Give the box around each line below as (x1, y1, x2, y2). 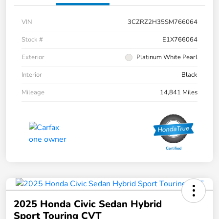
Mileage (22, 88, 44, 97)
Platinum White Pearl (136, 53, 197, 62)
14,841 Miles (160, 88, 197, 97)
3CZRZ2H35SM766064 (128, 18, 197, 27)
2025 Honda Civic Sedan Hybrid (14, 197, 162, 211)
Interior (22, 70, 42, 80)
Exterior (22, 53, 44, 62)
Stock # (22, 35, 43, 44)
